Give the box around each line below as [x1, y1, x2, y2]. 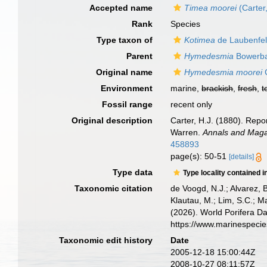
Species [170, 19, 201, 29]
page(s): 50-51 [170, 151, 229, 161]
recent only [170, 100, 213, 109]
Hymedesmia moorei [184, 67, 263, 77]
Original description [72, 116, 153, 125]
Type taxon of [97, 35, 153, 45]
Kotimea [184, 35, 216, 45]
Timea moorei [184, 3, 237, 13]
